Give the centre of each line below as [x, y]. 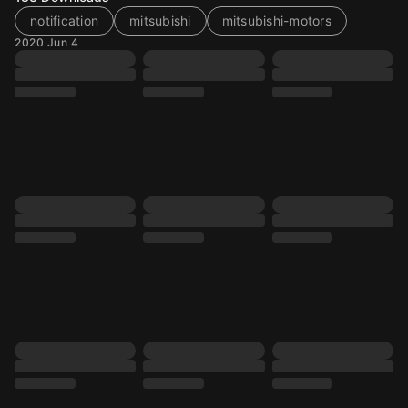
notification [64, 20]
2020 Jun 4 [46, 42]
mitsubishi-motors [276, 20]
